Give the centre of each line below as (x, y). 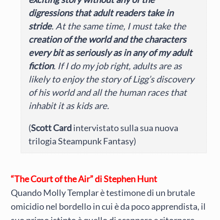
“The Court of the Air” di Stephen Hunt (84, 179)
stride (40, 26)
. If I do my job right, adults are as (118, 66)
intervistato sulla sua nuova (125, 127)
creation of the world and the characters (108, 39)
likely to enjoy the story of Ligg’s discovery (111, 79)
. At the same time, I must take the (119, 26)
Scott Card (52, 127)
